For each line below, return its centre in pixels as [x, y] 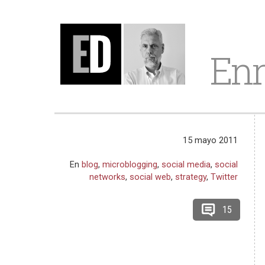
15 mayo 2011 [211, 140]
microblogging [130, 164]
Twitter [224, 177]
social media [186, 164]
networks [108, 177]
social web [151, 177]
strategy [191, 177]
